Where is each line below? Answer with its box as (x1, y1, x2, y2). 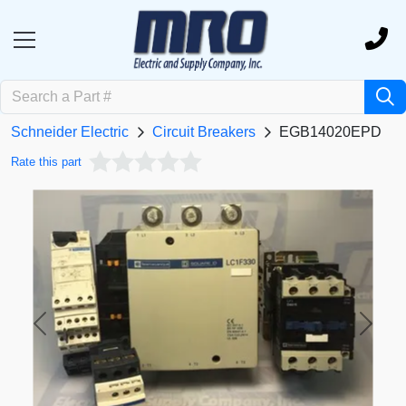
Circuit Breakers (152, 124, 256, 140)
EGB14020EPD (279, 124, 382, 140)
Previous (38, 324, 96, 341)
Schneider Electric (11, 124, 129, 140)
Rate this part (11, 155, 82, 169)
